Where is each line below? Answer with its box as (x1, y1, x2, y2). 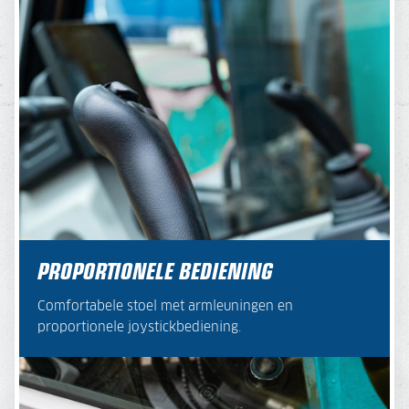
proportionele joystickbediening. (37, 320, 241, 334)
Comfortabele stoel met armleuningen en (37, 299, 293, 313)
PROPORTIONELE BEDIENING (37, 253, 273, 286)
